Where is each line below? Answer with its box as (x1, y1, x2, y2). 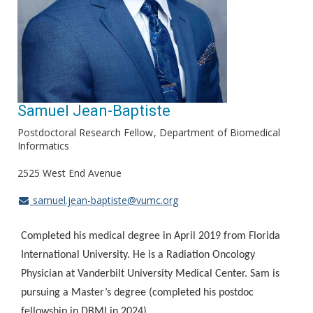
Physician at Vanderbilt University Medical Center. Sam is (21, 268, 279, 280)
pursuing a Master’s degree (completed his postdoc (21, 287, 254, 299)
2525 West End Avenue (17, 166, 122, 180)
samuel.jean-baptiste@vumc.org (29, 194, 178, 208)
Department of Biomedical (159, 126, 280, 140)
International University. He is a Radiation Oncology (21, 249, 255, 261)
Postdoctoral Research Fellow (17, 126, 153, 140)
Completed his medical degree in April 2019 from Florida (21, 231, 280, 242)
